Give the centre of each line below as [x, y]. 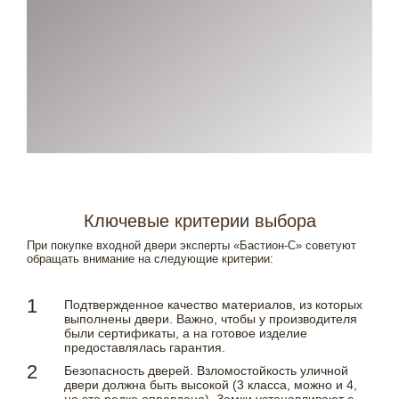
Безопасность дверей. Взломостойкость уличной [206, 371]
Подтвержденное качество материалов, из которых [213, 305]
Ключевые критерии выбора [199, 221]
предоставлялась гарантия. [145, 348]
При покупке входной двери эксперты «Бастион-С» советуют [191, 246]
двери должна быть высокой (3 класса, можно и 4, [211, 385]
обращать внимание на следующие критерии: [150, 259]
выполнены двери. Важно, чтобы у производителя [211, 319]
